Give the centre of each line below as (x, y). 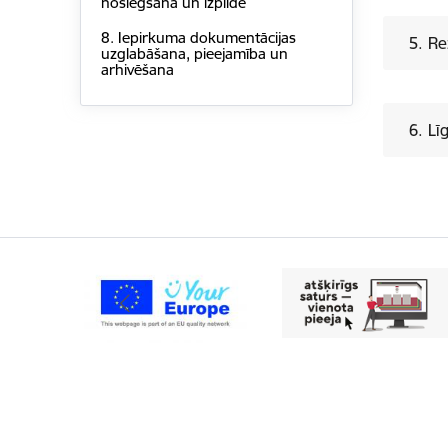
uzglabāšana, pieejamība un (194, 54)
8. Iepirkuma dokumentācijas (198, 38)
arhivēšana (137, 70)
